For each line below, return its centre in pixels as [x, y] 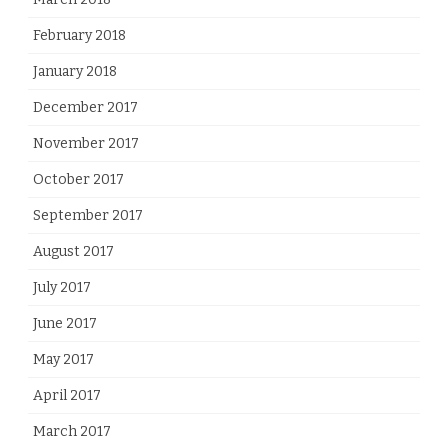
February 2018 [79, 35]
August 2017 [73, 251]
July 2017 [62, 287]
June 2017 [65, 323]
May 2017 [63, 359]
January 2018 [75, 71]
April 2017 [67, 395]
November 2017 [86, 143]
